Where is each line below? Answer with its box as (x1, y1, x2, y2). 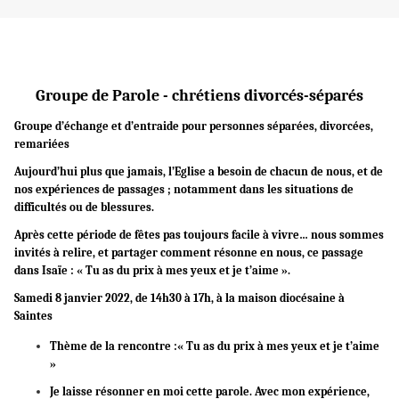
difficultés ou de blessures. (14, 200, 154, 215)
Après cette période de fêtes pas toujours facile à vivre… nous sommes (14, 228, 384, 242)
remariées (14, 137, 69, 151)
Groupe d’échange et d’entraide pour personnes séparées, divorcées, (14, 119, 373, 134)
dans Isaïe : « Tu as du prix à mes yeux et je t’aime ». (14, 264, 290, 278)
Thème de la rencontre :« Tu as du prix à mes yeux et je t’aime (50, 339, 379, 354)
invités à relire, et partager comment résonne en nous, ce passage (14, 246, 363, 260)
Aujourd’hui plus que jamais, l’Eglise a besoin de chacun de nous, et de (14, 165, 383, 179)
